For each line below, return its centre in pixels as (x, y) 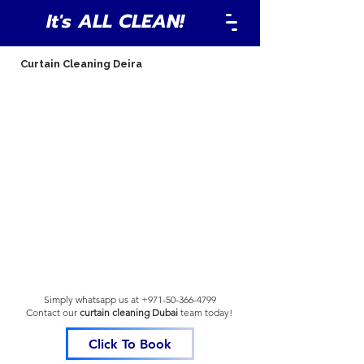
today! (219, 312)
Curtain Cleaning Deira (81, 64)
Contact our (51, 312)
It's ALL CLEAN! (115, 22)
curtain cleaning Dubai (128, 312)
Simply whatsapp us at (93, 299)
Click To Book (130, 344)
